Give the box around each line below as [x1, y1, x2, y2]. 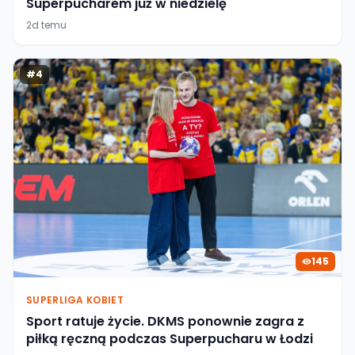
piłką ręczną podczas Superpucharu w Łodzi [26, 329, 313, 348]
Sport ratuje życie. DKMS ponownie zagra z [26, 311, 304, 330]
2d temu [26, 17, 67, 32]
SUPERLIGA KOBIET [26, 292, 124, 307]
